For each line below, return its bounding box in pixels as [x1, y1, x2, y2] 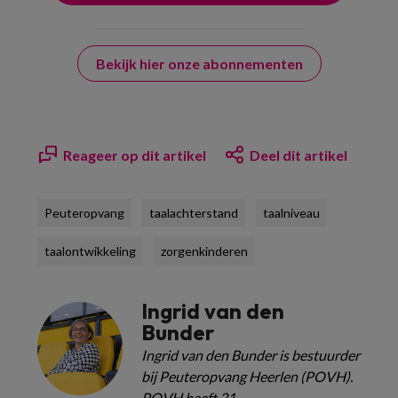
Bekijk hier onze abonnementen [95, 54, 303, 72]
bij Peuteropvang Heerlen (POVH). [141, 367, 353, 385]
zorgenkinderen [161, 243, 248, 259]
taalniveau [263, 204, 320, 220]
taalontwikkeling [44, 243, 136, 259]
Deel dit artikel [250, 146, 347, 163]
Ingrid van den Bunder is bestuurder [141, 346, 360, 363]
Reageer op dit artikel [63, 146, 206, 163]
